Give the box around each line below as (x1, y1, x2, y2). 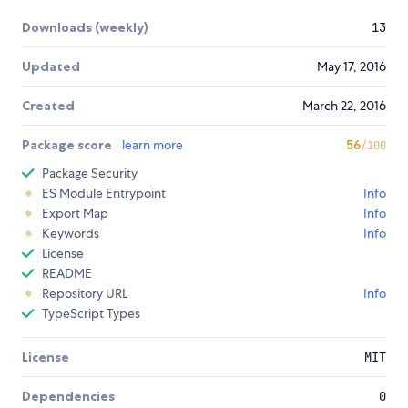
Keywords (42, 225, 99, 242)
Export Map (42, 205, 108, 222)
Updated (22, 58, 80, 76)
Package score (22, 137, 115, 154)
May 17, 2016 (317, 58, 386, 76)
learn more (122, 137, 183, 154)
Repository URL (42, 285, 127, 302)
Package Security (42, 165, 138, 182)
